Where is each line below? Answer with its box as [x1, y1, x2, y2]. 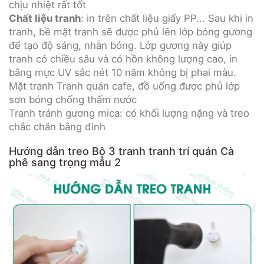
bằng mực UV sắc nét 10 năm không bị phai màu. [9, 67, 236, 79]
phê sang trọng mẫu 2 [9, 156, 121, 169]
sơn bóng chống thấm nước [9, 94, 137, 106]
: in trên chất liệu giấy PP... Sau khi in [81, 12, 253, 25]
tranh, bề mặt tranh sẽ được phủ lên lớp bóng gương [9, 26, 252, 38]
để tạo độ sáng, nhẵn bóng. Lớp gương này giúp [9, 39, 232, 52]
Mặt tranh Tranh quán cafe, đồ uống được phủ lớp [9, 80, 240, 93]
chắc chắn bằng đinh [9, 121, 105, 133]
